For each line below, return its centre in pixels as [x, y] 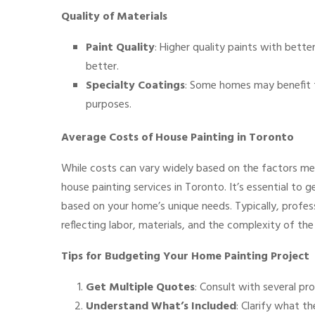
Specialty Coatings [135, 86]
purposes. [109, 105]
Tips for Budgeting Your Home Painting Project [185, 257]
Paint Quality [120, 48]
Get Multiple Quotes [140, 288]
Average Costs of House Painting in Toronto [178, 138]
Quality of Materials [114, 17]
